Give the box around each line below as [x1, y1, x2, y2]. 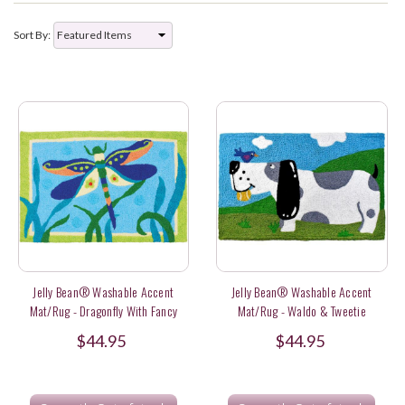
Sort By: [14, 27, 51, 42]
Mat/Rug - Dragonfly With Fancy [29, 301, 177, 321]
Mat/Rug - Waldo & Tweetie [237, 301, 366, 321]
